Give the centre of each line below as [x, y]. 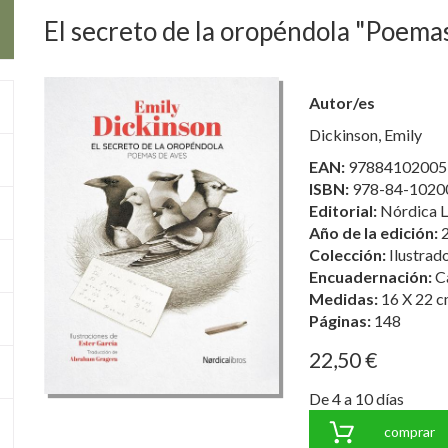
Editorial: [344, 210]
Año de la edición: [375, 232]
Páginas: [341, 320]
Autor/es [342, 102]
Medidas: [345, 298]
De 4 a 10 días [356, 398]
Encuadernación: [372, 276]
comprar [409, 431]
